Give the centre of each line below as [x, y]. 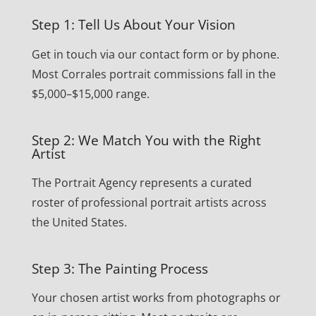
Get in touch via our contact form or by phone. [155, 54]
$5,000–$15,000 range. [90, 93]
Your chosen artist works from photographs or [156, 298]
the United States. [79, 223]
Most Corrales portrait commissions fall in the [153, 74]
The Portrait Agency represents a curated [141, 183]
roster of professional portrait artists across [149, 203]
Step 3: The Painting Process [120, 268]
